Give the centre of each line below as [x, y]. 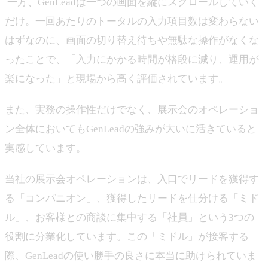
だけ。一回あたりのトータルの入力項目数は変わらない [132, 22]
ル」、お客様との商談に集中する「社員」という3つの [130, 218]
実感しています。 [45, 148]
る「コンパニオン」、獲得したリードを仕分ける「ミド [132, 199]
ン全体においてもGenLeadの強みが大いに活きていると [131, 129]
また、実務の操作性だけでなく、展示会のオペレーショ [132, 110]
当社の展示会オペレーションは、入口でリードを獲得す [132, 179]
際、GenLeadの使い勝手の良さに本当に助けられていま [131, 256]
